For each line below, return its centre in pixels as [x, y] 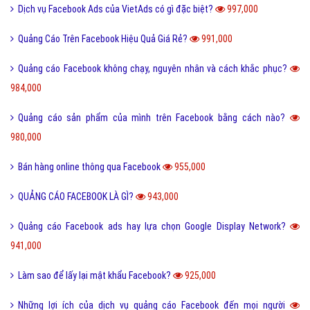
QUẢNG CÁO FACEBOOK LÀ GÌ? [77, 196]
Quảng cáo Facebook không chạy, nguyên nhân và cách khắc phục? [154, 68]
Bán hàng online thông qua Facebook [90, 166]
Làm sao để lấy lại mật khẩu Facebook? [95, 275]
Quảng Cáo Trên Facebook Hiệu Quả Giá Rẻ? [104, 38]
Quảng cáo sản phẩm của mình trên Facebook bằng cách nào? [154, 117]
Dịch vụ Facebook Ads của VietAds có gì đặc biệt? [117, 9]
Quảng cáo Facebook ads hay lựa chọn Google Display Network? [154, 226]
